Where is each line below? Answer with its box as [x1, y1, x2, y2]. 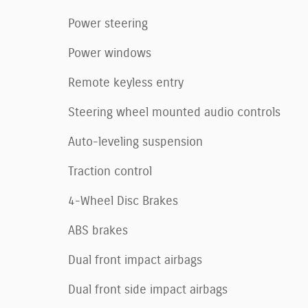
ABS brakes [68, 224, 128, 237]
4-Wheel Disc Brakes [68, 195, 178, 208]
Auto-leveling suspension [68, 135, 203, 148]
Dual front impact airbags [68, 254, 202, 267]
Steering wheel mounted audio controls [68, 106, 280, 119]
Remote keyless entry [68, 76, 184, 89]
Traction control [68, 165, 152, 178]
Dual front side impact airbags [68, 283, 228, 296]
